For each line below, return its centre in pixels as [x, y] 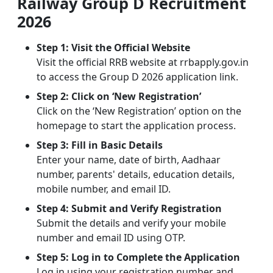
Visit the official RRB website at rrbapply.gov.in [143, 62]
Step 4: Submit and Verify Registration [129, 208]
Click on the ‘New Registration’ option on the [139, 111]
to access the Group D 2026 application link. [137, 76]
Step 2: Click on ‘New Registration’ [119, 96]
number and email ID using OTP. [111, 237]
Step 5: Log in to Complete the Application [138, 257]
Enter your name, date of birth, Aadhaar [129, 159]
